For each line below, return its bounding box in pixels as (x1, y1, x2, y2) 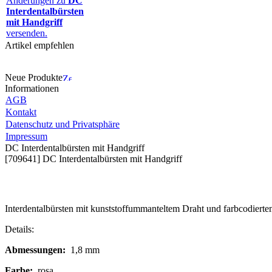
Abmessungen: (5, 245, 68, 255)
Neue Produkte (5, 72, 63, 83)
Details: (5, 224, 34, 234)
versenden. (6, 28, 47, 38)
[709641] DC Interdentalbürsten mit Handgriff (5, 154, 182, 164)
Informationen (5, 83, 59, 93)
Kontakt (5, 107, 36, 117)
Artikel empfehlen (5, 40, 74, 50)
